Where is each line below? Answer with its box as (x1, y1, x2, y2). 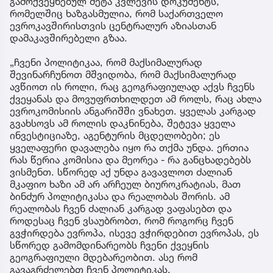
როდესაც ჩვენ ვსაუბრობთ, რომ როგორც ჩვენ (10, 214, 233, 227)
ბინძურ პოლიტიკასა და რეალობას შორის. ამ (10, 190, 230, 203)
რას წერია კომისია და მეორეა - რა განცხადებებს (10, 154, 251, 166)
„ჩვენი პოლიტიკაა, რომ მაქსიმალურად (10, 56, 202, 69)
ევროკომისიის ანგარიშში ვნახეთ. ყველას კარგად (10, 105, 256, 118)
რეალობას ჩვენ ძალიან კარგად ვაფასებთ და (10, 202, 232, 215)
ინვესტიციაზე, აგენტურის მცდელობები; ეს (10, 129, 220, 142)
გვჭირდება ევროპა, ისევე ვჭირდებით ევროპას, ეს (10, 227, 259, 239)
